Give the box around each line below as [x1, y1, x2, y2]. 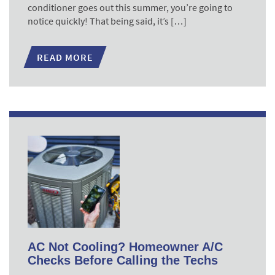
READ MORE [37, 51, 93, 63]
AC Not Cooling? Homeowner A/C [28, 240, 223, 254]
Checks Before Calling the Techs [28, 254, 218, 267]
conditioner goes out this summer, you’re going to [28, 1, 233, 14]
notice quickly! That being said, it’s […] [28, 15, 187, 27]
